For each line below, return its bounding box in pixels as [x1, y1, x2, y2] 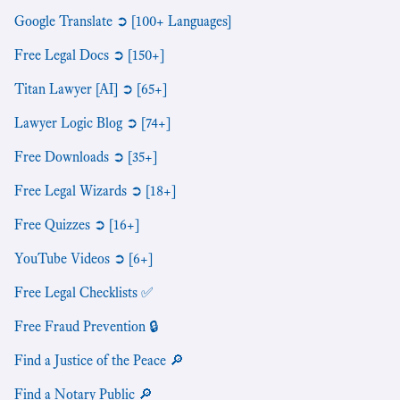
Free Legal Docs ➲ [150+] [14, 46, 164, 63]
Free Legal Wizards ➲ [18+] [14, 181, 176, 199]
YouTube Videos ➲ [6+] [14, 249, 153, 267]
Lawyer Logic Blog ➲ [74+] [14, 113, 171, 131]
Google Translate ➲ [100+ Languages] [14, 12, 231, 29]
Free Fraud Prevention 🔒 [14, 317, 158, 335]
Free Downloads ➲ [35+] [14, 147, 157, 165]
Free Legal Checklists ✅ [14, 283, 154, 301]
